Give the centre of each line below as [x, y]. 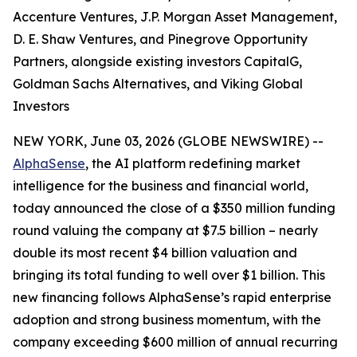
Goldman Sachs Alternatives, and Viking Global [158, 84]
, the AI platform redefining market [193, 163]
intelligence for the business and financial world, [161, 186]
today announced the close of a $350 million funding [174, 208]
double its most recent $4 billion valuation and [155, 253]
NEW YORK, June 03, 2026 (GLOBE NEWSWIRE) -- [168, 141]
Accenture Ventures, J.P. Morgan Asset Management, [175, 17]
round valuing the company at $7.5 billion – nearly [165, 230]
